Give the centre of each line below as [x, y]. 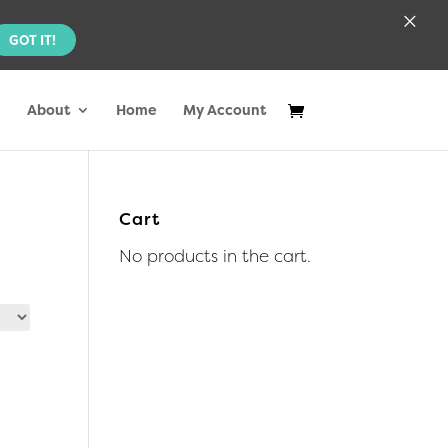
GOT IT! [32, 39]
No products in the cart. [215, 255]
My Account [224, 109]
